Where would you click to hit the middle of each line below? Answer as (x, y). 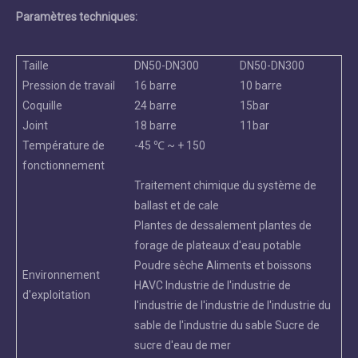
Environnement (61, 275)
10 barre (261, 86)
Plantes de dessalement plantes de (223, 226)
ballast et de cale (177, 206)
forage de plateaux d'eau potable (218, 246)
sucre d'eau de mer (183, 346)
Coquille (42, 106)
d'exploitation (56, 295)
